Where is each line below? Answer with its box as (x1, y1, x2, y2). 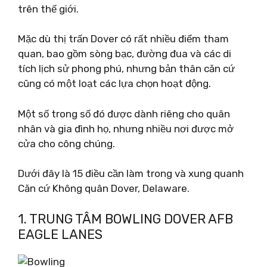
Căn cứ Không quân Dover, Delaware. (18, 182, 190, 194)
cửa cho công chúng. (18, 137, 115, 150)
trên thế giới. (18, 2, 79, 15)
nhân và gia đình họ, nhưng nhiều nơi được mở (18, 122, 234, 135)
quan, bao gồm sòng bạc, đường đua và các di (18, 48, 231, 60)
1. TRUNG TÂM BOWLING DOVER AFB (18, 210, 233, 227)
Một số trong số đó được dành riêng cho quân (18, 107, 230, 120)
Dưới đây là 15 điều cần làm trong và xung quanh (18, 167, 244, 179)
